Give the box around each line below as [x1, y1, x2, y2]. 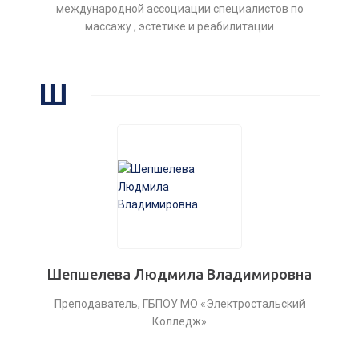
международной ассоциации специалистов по [55, 2, 304, 15]
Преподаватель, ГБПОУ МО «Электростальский [54, 297, 305, 310]
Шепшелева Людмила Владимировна [47, 266, 312, 282]
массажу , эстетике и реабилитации [85, 20, 274, 33]
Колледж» [152, 315, 207, 328]
